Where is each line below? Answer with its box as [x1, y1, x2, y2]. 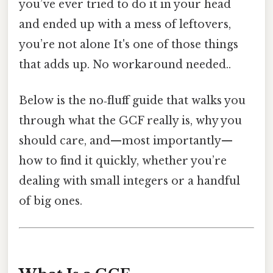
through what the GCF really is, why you [19, 114, 242, 128]
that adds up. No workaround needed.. [19, 57, 231, 71]
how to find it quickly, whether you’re [19, 154, 227, 168]
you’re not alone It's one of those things [19, 37, 238, 51]
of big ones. [19, 194, 82, 208]
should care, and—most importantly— [19, 134, 233, 148]
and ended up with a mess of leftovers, [19, 17, 231, 31]
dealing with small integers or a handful [19, 174, 240, 188]
